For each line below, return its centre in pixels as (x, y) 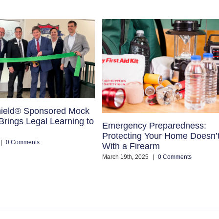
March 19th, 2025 (126, 157)
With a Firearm (131, 146)
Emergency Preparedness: (154, 125)
